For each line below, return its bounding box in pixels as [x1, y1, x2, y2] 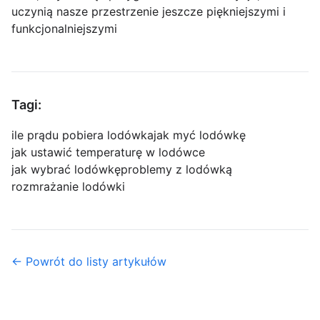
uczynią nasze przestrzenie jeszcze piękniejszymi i [11, 4, 286, 19]
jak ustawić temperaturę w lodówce [11, 145, 205, 160]
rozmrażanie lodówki [11, 179, 125, 194]
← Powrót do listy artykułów [11, 254, 166, 269]
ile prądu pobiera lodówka [11, 128, 154, 143]
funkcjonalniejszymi [11, 21, 117, 36]
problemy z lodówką [121, 162, 232, 177]
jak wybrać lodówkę [11, 162, 121, 177]
